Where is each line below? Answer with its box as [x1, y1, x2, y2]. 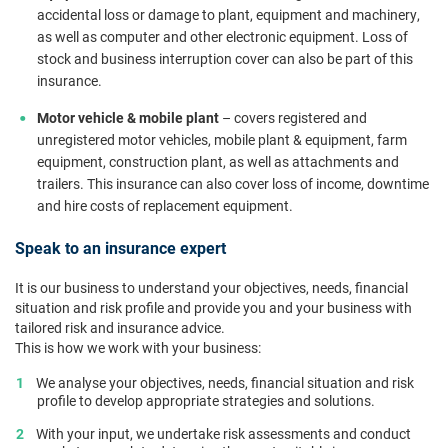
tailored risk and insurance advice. [15, 318, 228, 337]
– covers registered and [219, 108, 367, 127]
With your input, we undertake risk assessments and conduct [36, 424, 411, 443]
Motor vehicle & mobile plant [37, 108, 219, 127]
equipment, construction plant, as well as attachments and [37, 152, 399, 171]
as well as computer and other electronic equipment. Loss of [37, 27, 408, 46]
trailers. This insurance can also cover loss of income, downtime [37, 174, 429, 193]
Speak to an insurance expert [15, 237, 226, 258]
